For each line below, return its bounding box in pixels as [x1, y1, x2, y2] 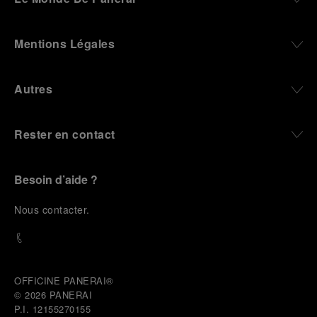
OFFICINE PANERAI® [14, 274, 114, 287]
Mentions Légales [14, 35, 115, 52]
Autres [14, 81, 52, 97]
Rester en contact [14, 126, 115, 142]
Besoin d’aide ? [14, 171, 98, 188]
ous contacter [21, 202, 86, 217]
